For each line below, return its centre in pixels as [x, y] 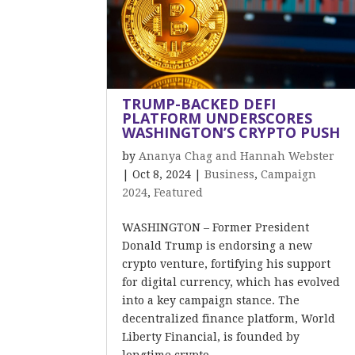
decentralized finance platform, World [229, 319]
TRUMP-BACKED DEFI [199, 104]
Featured [179, 193]
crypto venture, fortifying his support [227, 264]
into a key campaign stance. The [211, 300]
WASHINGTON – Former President [216, 227]
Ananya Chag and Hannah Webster [237, 156]
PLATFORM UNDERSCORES [218, 118]
